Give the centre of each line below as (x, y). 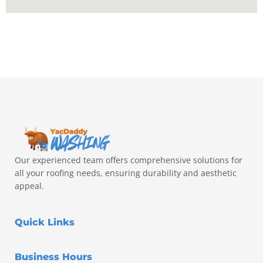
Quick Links (45, 222)
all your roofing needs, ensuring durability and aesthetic (126, 173)
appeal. (29, 186)
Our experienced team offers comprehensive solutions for (129, 160)
